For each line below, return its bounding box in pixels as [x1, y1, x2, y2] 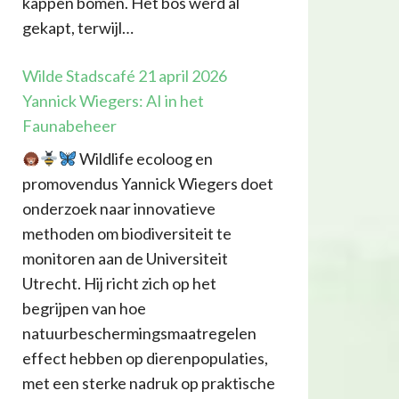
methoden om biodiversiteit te [21, 224, 232, 244]
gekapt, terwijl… [21, 18, 134, 38]
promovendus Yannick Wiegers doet [21, 174, 273, 194]
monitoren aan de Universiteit [21, 248, 228, 269]
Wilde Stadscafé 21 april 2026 [21, 66, 227, 86]
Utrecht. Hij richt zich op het [21, 273, 216, 294]
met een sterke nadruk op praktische [21, 373, 275, 394]
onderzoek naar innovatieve [21, 199, 216, 219]
